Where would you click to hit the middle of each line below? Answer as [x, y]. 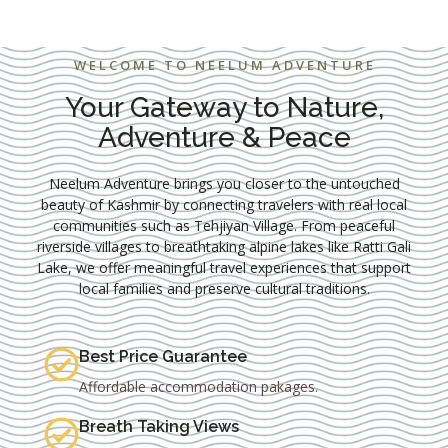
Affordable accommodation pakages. [198, 386]
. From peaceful [344, 225]
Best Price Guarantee [163, 356]
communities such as [123, 225]
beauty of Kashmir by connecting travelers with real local [224, 204]
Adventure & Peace [224, 137]
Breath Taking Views [159, 426]
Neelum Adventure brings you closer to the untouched [224, 183]
